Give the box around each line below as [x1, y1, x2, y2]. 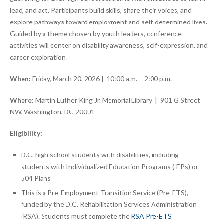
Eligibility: [10, 129, 42, 138]
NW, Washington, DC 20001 [10, 108, 95, 116]
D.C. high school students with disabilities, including [21, 151, 179, 159]
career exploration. [10, 53, 67, 62]
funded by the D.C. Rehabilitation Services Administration [21, 200, 197, 209]
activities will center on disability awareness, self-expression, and [10, 41, 208, 50]
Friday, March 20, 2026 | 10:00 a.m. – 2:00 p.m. [31, 74, 172, 83]
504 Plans [21, 174, 51, 183]
